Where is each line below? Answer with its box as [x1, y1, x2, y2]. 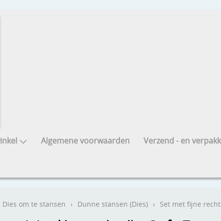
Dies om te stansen [2, 199, 66, 209]
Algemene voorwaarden [41, 135, 130, 146]
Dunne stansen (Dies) [77, 199, 148, 209]
